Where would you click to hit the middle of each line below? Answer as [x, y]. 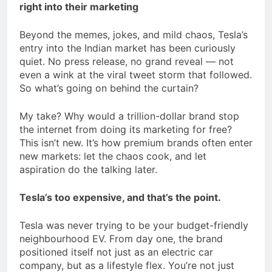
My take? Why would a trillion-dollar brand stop [129, 116]
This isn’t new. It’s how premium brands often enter [136, 142]
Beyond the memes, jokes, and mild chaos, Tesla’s [134, 34]
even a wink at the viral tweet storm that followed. [136, 74]
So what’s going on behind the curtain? [109, 88]
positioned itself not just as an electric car [116, 252]
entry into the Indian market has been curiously [127, 48]
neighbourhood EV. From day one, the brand [121, 238]
